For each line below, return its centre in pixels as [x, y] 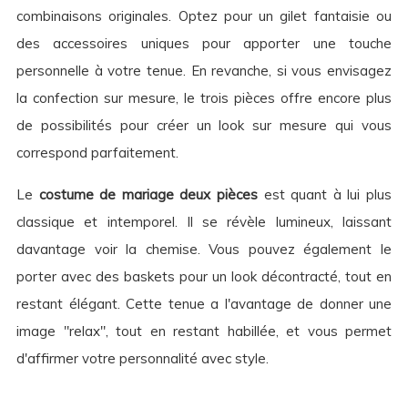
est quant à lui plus [325, 195]
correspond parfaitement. [97, 153]
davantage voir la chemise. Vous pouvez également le [204, 250]
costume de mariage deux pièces [148, 195]
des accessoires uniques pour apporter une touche [204, 44]
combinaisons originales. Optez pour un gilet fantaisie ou [204, 16]
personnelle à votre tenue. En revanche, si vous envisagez [204, 71]
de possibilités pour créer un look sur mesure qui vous [204, 126]
